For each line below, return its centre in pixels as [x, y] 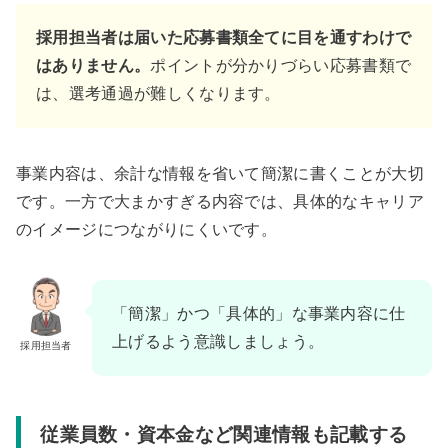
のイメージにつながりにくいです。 [147, 229]
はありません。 [93, 65]
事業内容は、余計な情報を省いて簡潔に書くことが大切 [220, 173]
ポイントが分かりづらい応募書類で [281, 65]
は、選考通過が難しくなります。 [158, 93]
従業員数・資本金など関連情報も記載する [224, 434]
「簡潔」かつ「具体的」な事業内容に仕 [259, 313]
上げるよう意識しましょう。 [218, 341]
